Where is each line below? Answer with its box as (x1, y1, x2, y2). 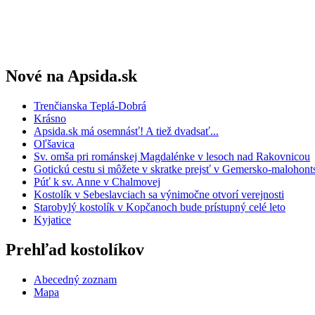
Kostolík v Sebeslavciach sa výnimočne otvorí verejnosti (34, 188, 284, 200)
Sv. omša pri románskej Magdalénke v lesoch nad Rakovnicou (34, 150, 310, 162)
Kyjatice (34, 213, 71, 226)
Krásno (34, 112, 66, 124)
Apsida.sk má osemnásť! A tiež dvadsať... (34, 124, 219, 137)
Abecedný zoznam (34, 273, 117, 285)
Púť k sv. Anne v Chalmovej (34, 175, 160, 188)
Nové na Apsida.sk (6, 66, 137, 85)
